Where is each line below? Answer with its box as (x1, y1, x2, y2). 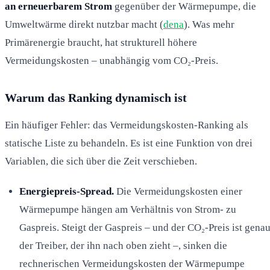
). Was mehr (184, 18, 234, 30)
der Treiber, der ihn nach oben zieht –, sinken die (19, 239, 227, 251)
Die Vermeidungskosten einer (114, 185, 242, 197)
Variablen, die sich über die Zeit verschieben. (5, 155, 197, 167)
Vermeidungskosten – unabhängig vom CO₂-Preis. (5, 54, 218, 66)
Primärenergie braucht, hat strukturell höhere (5, 36, 197, 48)
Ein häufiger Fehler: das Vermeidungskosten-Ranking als (5, 119, 248, 131)
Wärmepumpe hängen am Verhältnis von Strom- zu (19, 203, 236, 215)
